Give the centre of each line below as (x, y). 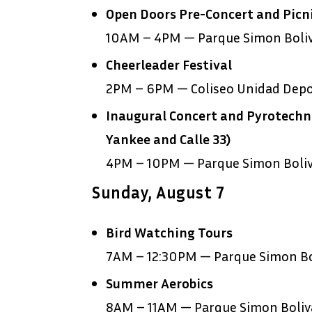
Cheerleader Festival (169, 64)
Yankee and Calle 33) (168, 139)
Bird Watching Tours (169, 232)
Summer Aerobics (159, 283)
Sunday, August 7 (158, 193)
